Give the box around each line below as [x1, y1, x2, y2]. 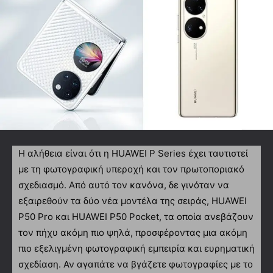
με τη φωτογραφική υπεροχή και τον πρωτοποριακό [18, 163, 244, 175]
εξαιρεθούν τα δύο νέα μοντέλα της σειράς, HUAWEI [18, 194, 247, 207]
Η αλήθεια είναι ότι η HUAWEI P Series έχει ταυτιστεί [18, 147, 248, 159]
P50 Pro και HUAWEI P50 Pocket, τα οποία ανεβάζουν [18, 210, 253, 222]
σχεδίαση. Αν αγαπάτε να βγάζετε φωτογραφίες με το [18, 258, 253, 270]
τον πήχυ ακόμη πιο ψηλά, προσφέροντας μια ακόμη [18, 226, 247, 238]
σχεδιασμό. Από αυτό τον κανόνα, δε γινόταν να [18, 179, 229, 191]
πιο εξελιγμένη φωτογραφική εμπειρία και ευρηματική [18, 242, 255, 254]
